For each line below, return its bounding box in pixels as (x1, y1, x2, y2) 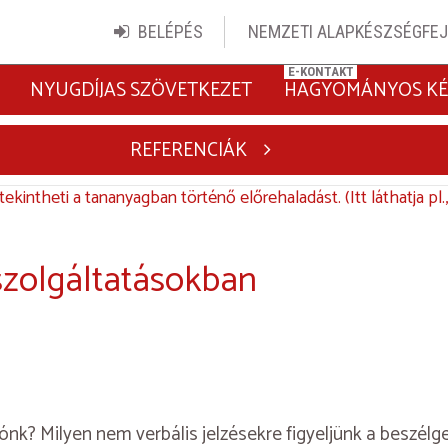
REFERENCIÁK (129, 135, 247, 166)
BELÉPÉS (137, 21, 203, 42)
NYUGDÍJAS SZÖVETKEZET (29, 75, 252, 106)
